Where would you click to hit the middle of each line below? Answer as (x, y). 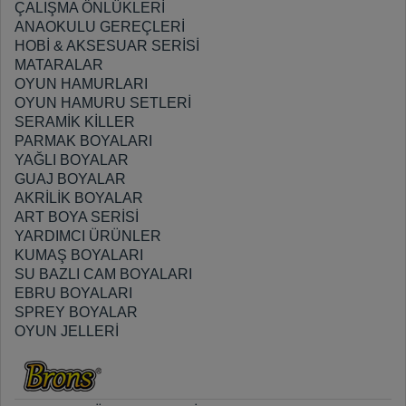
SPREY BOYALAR (76, 312)
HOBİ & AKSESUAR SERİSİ (107, 46)
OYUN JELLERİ (67, 331)
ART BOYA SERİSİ (77, 217)
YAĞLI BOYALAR (72, 160)
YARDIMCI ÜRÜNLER (88, 236)
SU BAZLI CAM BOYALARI (103, 274)
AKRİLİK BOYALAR (79, 198)
